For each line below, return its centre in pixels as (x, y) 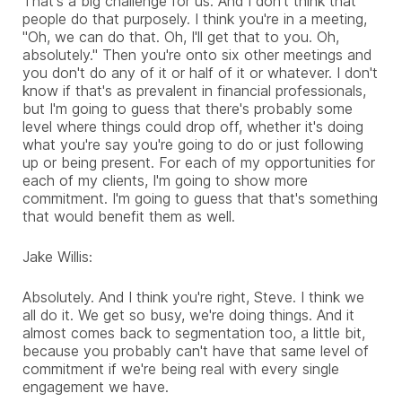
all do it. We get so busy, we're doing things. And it (188, 315)
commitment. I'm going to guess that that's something (200, 198)
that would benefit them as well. (129, 216)
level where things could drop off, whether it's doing (193, 126)
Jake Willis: (57, 256)
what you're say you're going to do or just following (193, 144)
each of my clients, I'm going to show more (165, 180)
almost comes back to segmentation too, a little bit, (194, 332)
